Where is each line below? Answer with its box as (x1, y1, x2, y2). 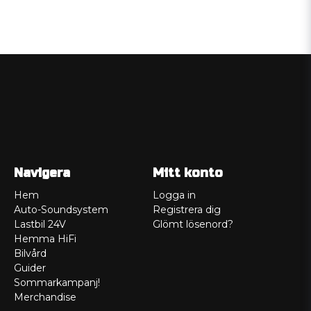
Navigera (14, 165, 70, 180)
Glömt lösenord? (152, 218, 233, 230)
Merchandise (14, 291, 76, 303)
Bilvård (14, 247, 47, 260)
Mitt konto (152, 165, 223, 180)
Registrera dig (152, 203, 221, 216)
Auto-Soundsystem (14, 203, 108, 216)
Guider (14, 262, 46, 274)
